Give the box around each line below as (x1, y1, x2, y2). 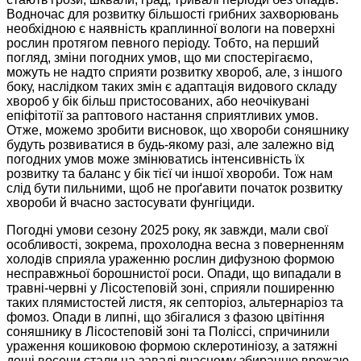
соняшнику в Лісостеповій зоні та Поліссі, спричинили (6, 325, 330, 339)
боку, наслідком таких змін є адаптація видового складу (6, 80, 337, 94)
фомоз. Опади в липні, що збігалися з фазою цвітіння (6, 310, 325, 325)
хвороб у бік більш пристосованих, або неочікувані (6, 94, 309, 109)
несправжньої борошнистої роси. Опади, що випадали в (6, 267, 342, 281)
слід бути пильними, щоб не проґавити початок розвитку (6, 181, 342, 196)
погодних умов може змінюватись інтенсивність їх (6, 152, 305, 167)
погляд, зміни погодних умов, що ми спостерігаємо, (6, 51, 313, 65)
